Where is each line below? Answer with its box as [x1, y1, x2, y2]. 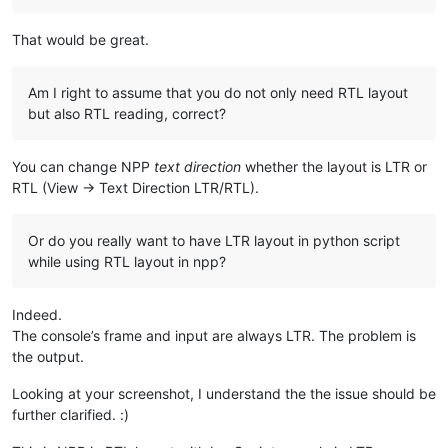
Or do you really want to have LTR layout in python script [28, 232, 400, 250]
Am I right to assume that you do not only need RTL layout [28, 84, 408, 102]
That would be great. [12, 31, 149, 49]
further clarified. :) [12, 406, 129, 424]
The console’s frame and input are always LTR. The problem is [12, 327, 416, 345]
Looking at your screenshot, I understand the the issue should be [12, 385, 436, 403]
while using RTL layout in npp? [28, 253, 226, 271]
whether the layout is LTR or [241, 158, 427, 176]
